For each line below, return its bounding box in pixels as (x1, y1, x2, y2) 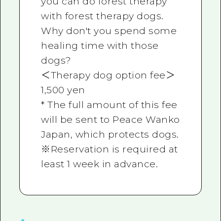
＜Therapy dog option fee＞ (41, 69, 176, 81)
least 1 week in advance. (41, 158, 158, 170)
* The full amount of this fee (41, 99, 178, 110)
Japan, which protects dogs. (41, 128, 179, 140)
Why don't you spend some (41, 25, 177, 37)
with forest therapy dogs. (41, 10, 164, 22)
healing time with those (41, 39, 159, 51)
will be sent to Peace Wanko (41, 113, 180, 125)
